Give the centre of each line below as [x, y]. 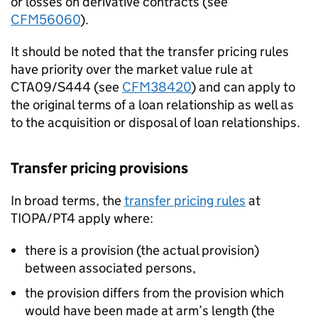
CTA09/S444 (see [66, 87]
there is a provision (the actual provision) [142, 250]
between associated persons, [110, 268]
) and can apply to [243, 87]
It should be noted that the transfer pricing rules [150, 51]
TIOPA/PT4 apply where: [82, 218]
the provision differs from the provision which [154, 293]
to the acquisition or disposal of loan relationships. [155, 122]
